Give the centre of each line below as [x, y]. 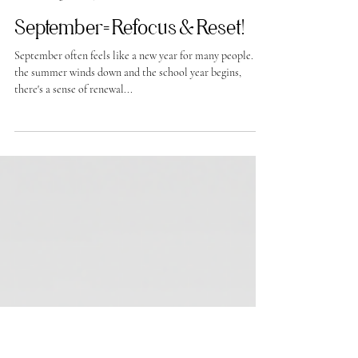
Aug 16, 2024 [72, 67]
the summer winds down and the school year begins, [128, 144]
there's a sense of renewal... [74, 161]
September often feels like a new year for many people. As [141, 127]
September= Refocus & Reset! [129, 99]
